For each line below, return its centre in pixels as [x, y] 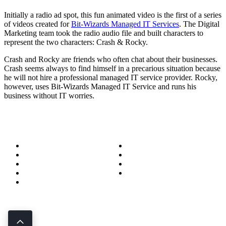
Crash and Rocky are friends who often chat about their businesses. [111, 59]
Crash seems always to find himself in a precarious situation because [112, 68]
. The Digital [199, 24]
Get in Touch [148, 173]
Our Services [45, 173]
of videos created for [38, 24]
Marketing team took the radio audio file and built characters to [104, 33]
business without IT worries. [49, 95]
